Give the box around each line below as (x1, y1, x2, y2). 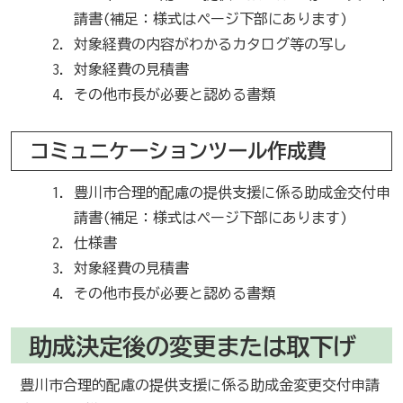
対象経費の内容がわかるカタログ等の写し (73, 37, 347, 52)
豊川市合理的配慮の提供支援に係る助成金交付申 (73, 185, 390, 201)
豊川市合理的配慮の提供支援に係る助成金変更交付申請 (19, 378, 380, 393)
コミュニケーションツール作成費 (29, 140, 336, 162)
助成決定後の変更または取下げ (28, 335, 356, 359)
